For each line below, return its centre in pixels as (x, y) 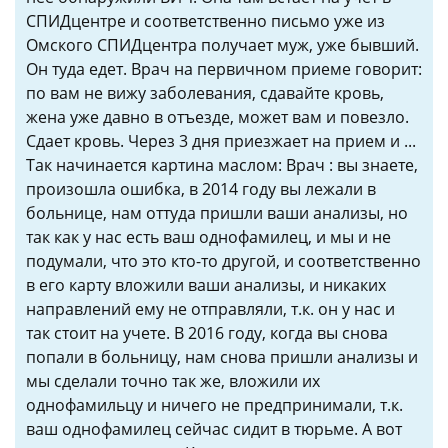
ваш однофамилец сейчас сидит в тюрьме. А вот (214, 429)
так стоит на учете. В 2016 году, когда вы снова (207, 333)
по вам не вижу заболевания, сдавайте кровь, (205, 93)
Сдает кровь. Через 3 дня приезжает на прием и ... (221, 141)
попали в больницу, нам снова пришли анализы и (222, 357)
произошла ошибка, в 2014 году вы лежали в (201, 189)
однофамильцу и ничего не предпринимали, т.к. (214, 405)
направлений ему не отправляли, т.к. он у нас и (210, 309)
